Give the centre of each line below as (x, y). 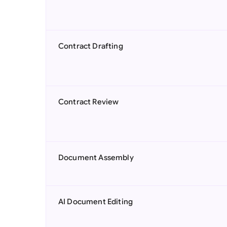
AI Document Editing (96, 202)
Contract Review (89, 102)
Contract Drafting (91, 46)
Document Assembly (96, 158)
